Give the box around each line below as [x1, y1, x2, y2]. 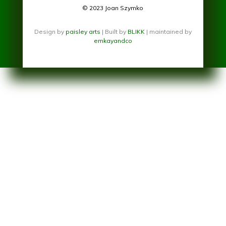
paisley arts [65, 27, 102, 35]
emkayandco [93, 36, 132, 44]
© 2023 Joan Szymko [82, 4, 144, 12]
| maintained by [144, 27, 192, 35]
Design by [34, 27, 66, 35]
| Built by [101, 27, 128, 35]
